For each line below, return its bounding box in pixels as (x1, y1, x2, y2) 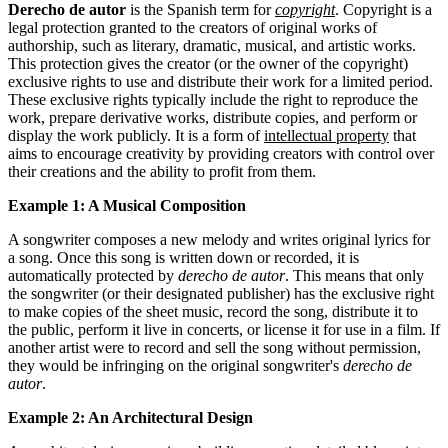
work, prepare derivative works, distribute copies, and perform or (8, 108, 417, 126)
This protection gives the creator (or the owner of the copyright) (8, 54, 408, 72)
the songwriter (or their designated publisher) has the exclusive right (8, 284, 434, 302)
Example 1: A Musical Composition (8, 196, 246, 214)
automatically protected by (8, 266, 178, 284)
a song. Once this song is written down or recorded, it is (8, 248, 359, 266)
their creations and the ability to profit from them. (8, 162, 316, 180)
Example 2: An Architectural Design (8, 408, 253, 426)
